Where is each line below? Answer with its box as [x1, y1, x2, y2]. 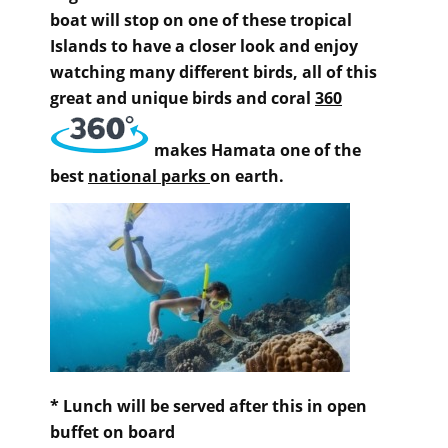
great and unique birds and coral [50, 87, 315, 110]
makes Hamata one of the [150, 139, 361, 162]
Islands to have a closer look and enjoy [50, 35, 358, 58]
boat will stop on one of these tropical [50, 9, 352, 32]
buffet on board [50, 420, 175, 443]
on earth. [210, 165, 284, 188]
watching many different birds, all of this [50, 61, 377, 84]
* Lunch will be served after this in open [50, 394, 367, 417]
